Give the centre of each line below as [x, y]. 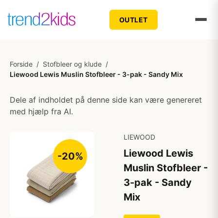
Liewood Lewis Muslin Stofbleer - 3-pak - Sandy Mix [96, 74]
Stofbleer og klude [72, 64]
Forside [21, 64]
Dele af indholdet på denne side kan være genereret [106, 100]
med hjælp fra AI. [41, 111]
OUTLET [133, 19]
